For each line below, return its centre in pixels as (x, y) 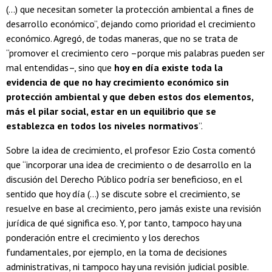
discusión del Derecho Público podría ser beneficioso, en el (124, 179)
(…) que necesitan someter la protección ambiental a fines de (130, 9)
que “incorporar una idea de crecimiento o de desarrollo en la (129, 165)
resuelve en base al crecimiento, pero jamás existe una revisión (134, 209)
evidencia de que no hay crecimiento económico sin (117, 82)
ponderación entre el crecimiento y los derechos (103, 238)
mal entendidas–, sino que (60, 68)
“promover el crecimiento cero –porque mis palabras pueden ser (135, 53)
